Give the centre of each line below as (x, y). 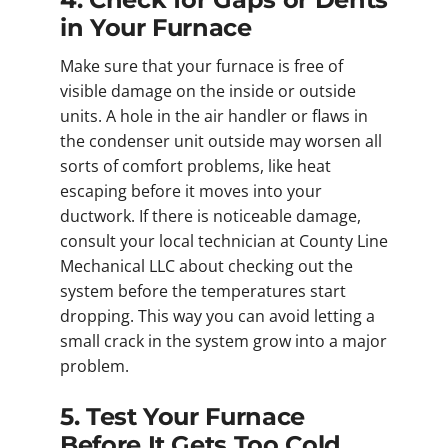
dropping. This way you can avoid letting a (217, 316)
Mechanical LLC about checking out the (206, 266)
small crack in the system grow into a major (223, 341)
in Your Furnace (156, 28)
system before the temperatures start (203, 291)
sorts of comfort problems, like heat (195, 166)
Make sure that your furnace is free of (201, 66)
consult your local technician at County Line (224, 241)
